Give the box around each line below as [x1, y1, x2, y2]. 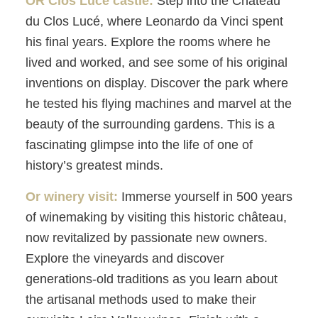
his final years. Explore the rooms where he [25, 34, 270, 49]
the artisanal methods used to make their [25, 292, 256, 307]
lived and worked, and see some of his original [25, 55, 287, 70]
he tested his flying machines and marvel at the [25, 96, 292, 111]
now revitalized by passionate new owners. [25, 230, 268, 245]
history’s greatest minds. [25, 158, 163, 172]
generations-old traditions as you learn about [25, 271, 278, 286]
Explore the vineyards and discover [25, 251, 224, 265]
